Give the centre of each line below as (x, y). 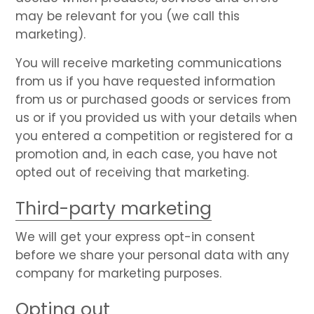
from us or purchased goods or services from (153, 99)
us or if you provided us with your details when (157, 117)
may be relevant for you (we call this (128, 16)
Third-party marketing (114, 208)
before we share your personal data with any (153, 255)
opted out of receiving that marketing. (132, 172)
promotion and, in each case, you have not (147, 154)
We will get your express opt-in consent (136, 237)
